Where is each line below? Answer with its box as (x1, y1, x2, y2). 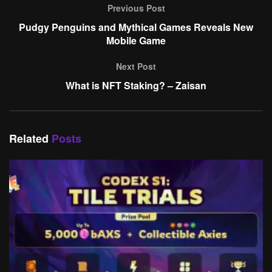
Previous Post (107, 1, 165, 14)
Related (9, 130, 49, 146)
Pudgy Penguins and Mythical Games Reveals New (19, 19, 253, 34)
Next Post (116, 59, 156, 72)
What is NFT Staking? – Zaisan (66, 78, 206, 92)
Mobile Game (106, 33, 166, 47)
